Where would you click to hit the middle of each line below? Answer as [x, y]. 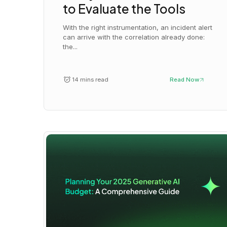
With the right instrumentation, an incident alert [138, 28]
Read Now [184, 80]
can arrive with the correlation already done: [134, 37]
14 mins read [90, 80]
